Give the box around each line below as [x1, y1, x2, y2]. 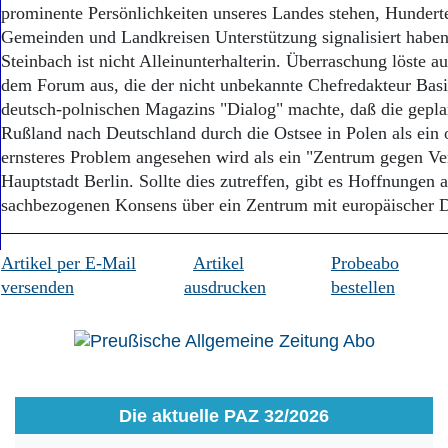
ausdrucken [184, 277, 266, 297]
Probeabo [331, 253, 399, 273]
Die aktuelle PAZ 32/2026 [119, 405, 329, 426]
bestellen [331, 277, 395, 297]
